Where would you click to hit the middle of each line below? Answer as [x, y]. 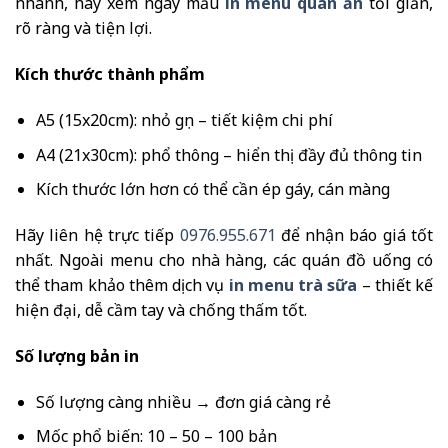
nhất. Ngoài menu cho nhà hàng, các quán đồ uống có [224, 260]
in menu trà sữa [293, 285]
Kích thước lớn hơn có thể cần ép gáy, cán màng [212, 189]
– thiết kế [395, 285]
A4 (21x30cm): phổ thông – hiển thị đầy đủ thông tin [228, 154]
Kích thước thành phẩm [110, 74]
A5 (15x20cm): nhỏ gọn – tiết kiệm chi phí [184, 120]
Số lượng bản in [77, 355]
